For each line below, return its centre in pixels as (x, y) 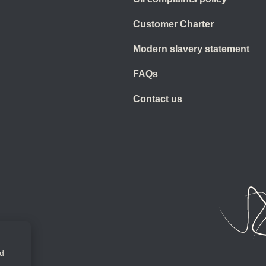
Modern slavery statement (191, 49)
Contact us (158, 99)
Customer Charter (173, 24)
